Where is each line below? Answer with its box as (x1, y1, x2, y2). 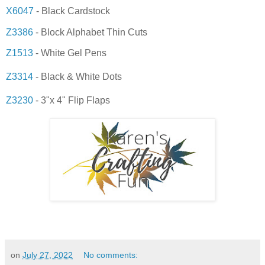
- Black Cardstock (34, 5, 110, 16)
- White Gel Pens (33, 48, 106, 59)
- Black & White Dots (33, 72, 122, 82)
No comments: (83, 250, 138, 260)
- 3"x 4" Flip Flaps (33, 95, 110, 106)
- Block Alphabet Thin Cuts (33, 27, 147, 37)
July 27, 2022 (22, 250, 73, 260)
